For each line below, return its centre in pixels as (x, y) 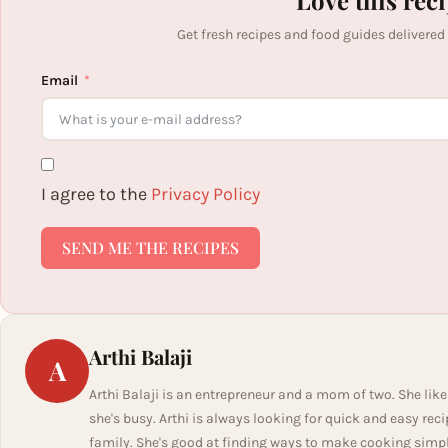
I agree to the (96, 194)
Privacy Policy (205, 194)
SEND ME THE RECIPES (150, 247)
